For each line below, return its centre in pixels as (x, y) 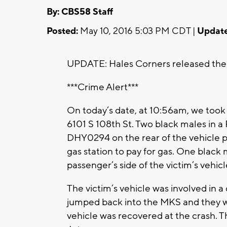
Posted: (62, 31)
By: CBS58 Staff (80, 12)
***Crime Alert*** (103, 87)
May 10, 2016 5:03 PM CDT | (138, 31)
